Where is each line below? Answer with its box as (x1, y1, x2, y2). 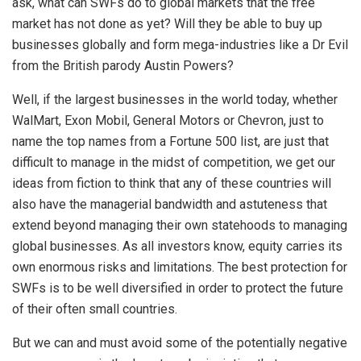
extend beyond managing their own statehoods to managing (12, 217, 347, 233)
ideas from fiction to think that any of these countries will (12, 175, 331, 191)
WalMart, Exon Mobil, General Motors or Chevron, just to (12, 112, 324, 128)
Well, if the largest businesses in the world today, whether (12, 91, 338, 107)
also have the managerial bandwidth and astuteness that (12, 196, 327, 212)
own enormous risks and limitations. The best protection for (12, 259, 347, 275)
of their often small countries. (12, 301, 177, 317)
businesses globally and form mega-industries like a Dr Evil (12, 36, 348, 52)
